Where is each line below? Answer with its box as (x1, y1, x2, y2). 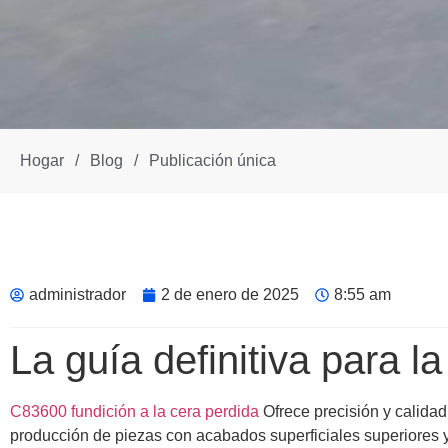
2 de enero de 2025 (161, 285, 299, 303)
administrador (29, 285, 126, 303)
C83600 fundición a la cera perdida (10, 402, 259, 420)
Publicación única (149, 151, 276, 169)
